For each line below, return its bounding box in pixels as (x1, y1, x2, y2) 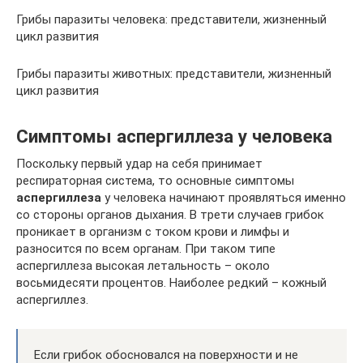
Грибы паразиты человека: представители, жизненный (16, 11, 327, 27)
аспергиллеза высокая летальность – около (16, 258, 270, 273)
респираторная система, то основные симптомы (16, 173, 294, 188)
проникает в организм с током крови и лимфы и (16, 224, 289, 239)
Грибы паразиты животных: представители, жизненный (16, 66, 331, 81)
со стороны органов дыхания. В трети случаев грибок (16, 207, 324, 222)
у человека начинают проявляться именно (101, 190, 346, 205)
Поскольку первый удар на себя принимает (16, 156, 263, 171)
